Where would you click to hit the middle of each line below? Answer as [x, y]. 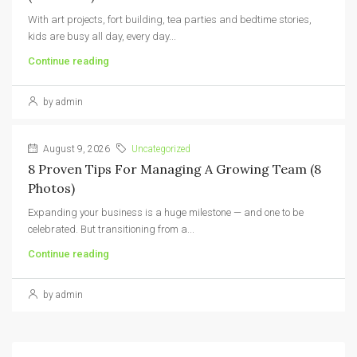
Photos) [51, 188]
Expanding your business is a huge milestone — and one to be [166, 212]
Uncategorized [161, 149]
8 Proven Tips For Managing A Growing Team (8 [175, 169]
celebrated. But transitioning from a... [111, 229]
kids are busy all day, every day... [102, 36]
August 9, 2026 [75, 149]
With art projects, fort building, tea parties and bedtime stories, [170, 19]
